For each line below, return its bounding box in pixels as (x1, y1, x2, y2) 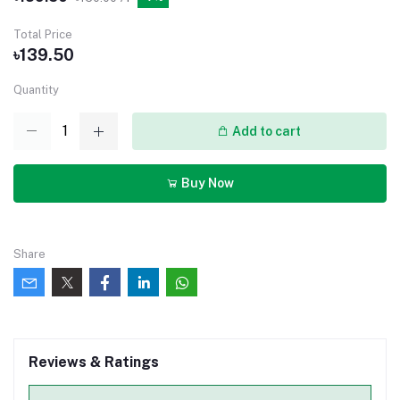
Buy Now (179, 176, 234, 191)
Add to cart (229, 123, 302, 138)
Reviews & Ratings (29, 353, 159, 371)
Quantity (13, 83, 59, 97)
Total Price (13, 28, 72, 42)
